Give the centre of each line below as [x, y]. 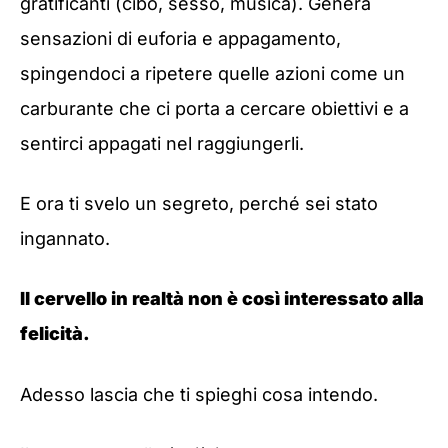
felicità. [55, 334]
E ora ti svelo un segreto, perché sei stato [199, 204]
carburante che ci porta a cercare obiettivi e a [214, 109]
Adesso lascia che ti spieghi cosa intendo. [199, 394]
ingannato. [65, 239]
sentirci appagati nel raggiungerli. [162, 144]
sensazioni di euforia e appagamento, [180, 39]
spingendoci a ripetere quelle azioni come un [212, 74]
